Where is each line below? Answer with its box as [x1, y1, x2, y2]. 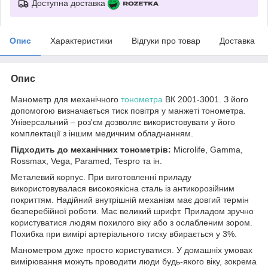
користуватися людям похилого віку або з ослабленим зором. [11, 217, 252, 227]
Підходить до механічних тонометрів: [11, 144, 173, 154]
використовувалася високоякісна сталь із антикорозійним [11, 183, 234, 193]
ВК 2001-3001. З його [163, 94, 248, 104]
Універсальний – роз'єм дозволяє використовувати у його [11, 117, 235, 127]
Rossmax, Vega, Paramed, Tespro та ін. [11, 156, 162, 166]
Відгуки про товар [132, 35, 200, 45]
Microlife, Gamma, [173, 144, 243, 154]
